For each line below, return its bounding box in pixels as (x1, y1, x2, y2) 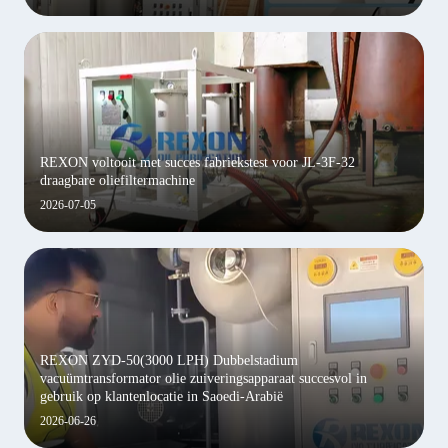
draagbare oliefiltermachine (40, 173, 195, 188)
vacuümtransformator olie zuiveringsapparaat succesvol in (40, 371, 367, 386)
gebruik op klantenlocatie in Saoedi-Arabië (40, 389, 283, 404)
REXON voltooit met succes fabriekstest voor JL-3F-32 (40, 155, 355, 170)
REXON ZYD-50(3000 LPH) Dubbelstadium (40, 353, 298, 368)
